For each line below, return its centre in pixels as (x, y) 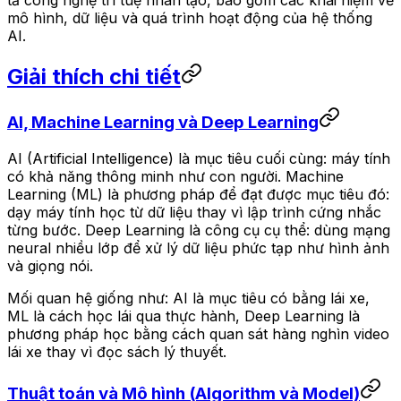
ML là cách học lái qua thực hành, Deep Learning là (183, 316)
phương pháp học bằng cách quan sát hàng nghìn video (198, 334)
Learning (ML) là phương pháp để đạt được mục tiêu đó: (198, 195)
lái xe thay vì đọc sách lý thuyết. (117, 352)
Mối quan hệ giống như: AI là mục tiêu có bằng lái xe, (188, 299)
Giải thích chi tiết (94, 76)
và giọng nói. (50, 266)
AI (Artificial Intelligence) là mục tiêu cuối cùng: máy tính (199, 159)
